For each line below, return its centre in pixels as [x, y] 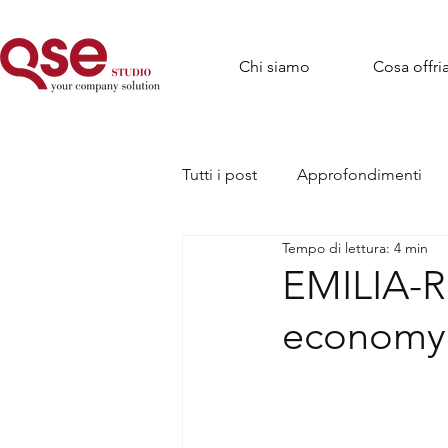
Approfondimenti [359, 174]
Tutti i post [219, 174]
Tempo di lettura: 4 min [355, 247]
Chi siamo [274, 66]
